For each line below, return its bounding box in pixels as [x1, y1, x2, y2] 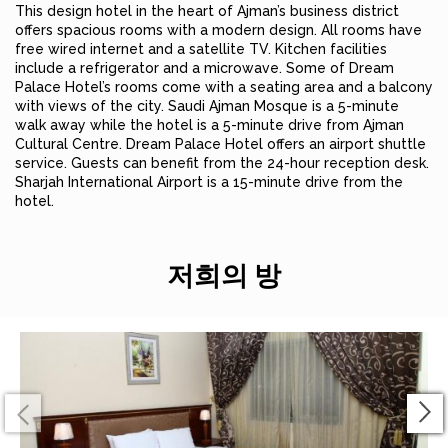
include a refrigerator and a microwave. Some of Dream [15, 60, 394, 76]
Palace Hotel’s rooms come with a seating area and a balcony [15, 79, 433, 95]
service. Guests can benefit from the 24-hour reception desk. [15, 155, 429, 171]
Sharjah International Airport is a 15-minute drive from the [15, 174, 403, 190]
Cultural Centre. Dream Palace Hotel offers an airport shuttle [15, 136, 426, 152]
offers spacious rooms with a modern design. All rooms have [15, 22, 422, 38]
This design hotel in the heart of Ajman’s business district [15, 3, 399, 19]
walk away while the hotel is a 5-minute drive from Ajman [15, 117, 404, 133]
